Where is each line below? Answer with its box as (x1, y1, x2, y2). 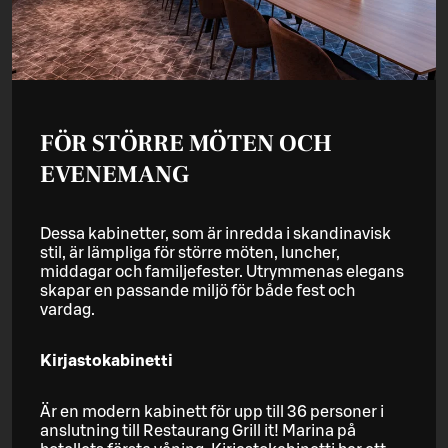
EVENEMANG (40, 158, 189, 190)
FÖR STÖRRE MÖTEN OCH (40, 127, 332, 159)
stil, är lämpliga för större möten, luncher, (40, 245, 340, 262)
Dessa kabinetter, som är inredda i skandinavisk (40, 226, 391, 243)
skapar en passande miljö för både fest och (40, 283, 355, 300)
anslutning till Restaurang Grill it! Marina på (40, 423, 356, 440)
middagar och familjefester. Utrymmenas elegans (40, 264, 404, 281)
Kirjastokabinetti (40, 353, 173, 370)
